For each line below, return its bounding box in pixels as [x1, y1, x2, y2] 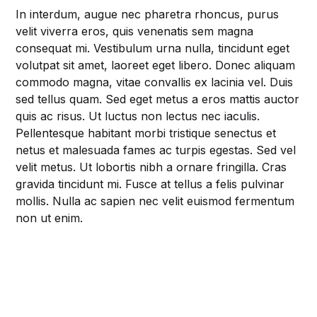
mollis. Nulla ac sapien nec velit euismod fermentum [16, 194, 295, 209]
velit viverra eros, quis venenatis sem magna [16, 24, 254, 39]
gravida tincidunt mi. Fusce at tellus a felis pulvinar [16, 177, 285, 192]
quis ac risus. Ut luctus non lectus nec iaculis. [16, 109, 260, 124]
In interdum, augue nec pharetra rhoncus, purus [16, 7, 279, 22]
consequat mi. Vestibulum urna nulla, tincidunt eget [16, 41, 290, 56]
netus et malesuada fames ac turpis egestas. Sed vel [16, 143, 296, 158]
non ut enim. [16, 211, 83, 226]
